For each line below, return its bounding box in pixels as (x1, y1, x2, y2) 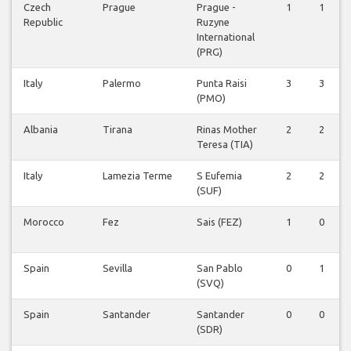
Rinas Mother (197, 124, 257, 136)
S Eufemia (197, 170, 242, 182)
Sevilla (103, 262, 132, 274)
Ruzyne (197, 16, 230, 28)
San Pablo (197, 262, 243, 274)
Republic (24, 16, 63, 28)
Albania (24, 124, 58, 136)
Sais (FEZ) (197, 216, 242, 228)
